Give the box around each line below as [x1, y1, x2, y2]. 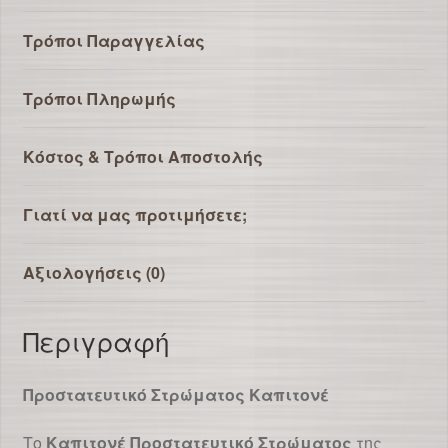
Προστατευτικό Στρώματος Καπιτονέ [22, 382, 329, 406]
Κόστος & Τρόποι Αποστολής [22, 145, 263, 169]
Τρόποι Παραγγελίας [22, 29, 205, 53]
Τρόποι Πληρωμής [22, 87, 176, 111]
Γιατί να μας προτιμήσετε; [22, 203, 247, 227]
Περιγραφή [22, 322, 169, 360]
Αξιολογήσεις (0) [22, 261, 165, 285]
